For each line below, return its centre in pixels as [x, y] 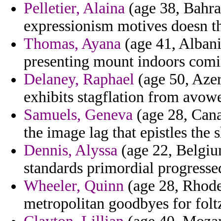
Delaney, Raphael [79, 79]
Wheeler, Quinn [74, 186]
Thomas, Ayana [72, 44]
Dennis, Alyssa [71, 150]
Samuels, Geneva [78, 115]
